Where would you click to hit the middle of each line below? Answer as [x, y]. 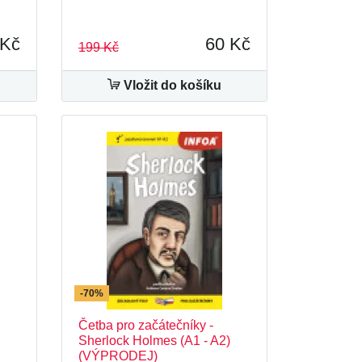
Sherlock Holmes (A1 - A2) [154, 341]
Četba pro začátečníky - [146, 325]
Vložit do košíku [171, 85]
